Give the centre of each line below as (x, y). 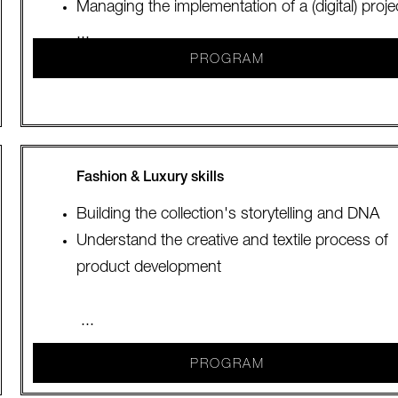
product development (148, 268)
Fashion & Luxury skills (150, 179)
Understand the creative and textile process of (232, 242)
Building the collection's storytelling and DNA (227, 215)
